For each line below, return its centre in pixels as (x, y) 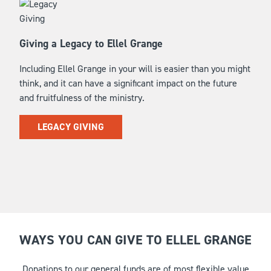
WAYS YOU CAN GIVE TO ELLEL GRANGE (135, 240)
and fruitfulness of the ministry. (82, 98)
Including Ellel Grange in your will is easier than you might (135, 69)
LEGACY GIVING (71, 127)
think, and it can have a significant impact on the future (128, 83)
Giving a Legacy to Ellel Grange (91, 44)
